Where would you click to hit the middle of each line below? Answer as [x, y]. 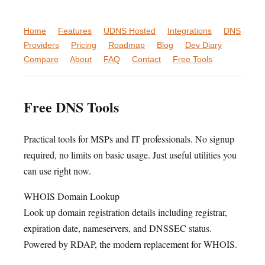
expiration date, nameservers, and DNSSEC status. [118, 228]
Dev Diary [203, 45]
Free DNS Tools [71, 107]
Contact [146, 59]
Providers [41, 45]
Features [75, 31]
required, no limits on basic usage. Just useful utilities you [130, 154]
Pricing [84, 45]
